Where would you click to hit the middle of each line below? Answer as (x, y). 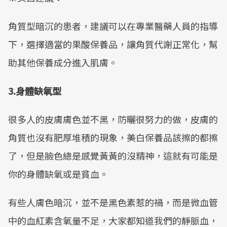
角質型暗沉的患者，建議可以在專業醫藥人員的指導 (113, 26)
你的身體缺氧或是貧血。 (58, 174)
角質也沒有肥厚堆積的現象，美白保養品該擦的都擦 (113, 137)
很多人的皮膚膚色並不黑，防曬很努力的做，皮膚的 (113, 119)
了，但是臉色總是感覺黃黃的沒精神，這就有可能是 (113, 156)
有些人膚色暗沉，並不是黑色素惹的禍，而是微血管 (113, 202)
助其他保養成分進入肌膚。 (63, 62)
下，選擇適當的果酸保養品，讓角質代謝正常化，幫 (113, 44)
